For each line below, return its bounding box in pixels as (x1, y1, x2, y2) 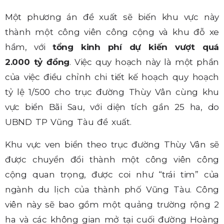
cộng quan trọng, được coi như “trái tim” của (5, 169, 219, 179)
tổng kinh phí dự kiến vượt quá (52, 42, 219, 52)
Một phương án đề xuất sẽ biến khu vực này (5, 12, 219, 22)
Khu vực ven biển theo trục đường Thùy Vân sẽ (5, 139, 219, 149)
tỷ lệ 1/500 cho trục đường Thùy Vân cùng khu (5, 87, 219, 97)
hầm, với (5, 42, 52, 52)
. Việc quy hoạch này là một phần (69, 57, 219, 67)
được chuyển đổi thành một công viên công (5, 154, 219, 164)
